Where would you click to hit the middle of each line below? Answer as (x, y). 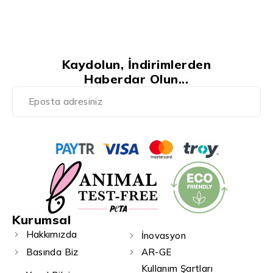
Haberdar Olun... (136, 79)
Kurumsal (41, 220)
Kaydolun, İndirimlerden (136, 64)
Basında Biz (52, 252)
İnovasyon (163, 236)
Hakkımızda (51, 234)
